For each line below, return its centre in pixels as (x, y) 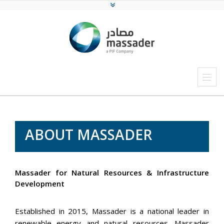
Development (40, 183)
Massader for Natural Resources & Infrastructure (112, 172)
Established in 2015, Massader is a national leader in (112, 211)
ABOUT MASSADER (88, 134)
